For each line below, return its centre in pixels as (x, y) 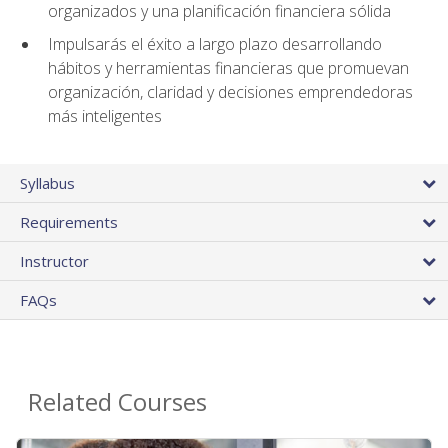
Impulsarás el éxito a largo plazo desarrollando (215, 44)
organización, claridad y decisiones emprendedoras (230, 92)
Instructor (54, 261)
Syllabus (47, 183)
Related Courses (117, 402)
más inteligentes (105, 116)
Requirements (69, 222)
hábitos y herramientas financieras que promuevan (228, 68)
